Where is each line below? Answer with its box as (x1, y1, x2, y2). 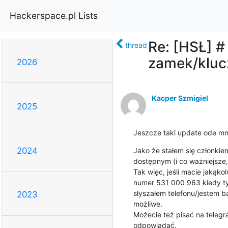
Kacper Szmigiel (151, 93, 208, 102)
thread (125, 40, 147, 49)
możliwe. (133, 199, 162, 208)
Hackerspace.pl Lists (10, 10, 98, 21)
